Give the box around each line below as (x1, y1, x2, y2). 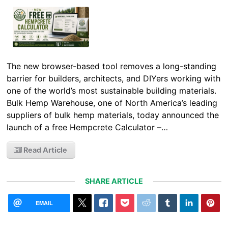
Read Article (22, 146, 68, 155)
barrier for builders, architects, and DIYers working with (7, 73, 221, 84)
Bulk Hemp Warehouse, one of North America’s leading (7, 98, 218, 108)
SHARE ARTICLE (85, 177, 143, 186)
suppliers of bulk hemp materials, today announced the (7, 110, 219, 121)
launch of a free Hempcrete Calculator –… (7, 122, 168, 133)
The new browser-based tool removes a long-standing (7, 61, 217, 72)
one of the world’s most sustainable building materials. (7, 85, 219, 96)
